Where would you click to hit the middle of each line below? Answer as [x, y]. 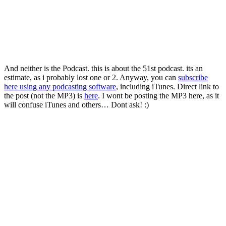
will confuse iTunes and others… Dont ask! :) [76, 104]
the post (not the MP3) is [44, 95]
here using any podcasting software [60, 86]
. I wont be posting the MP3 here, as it [158, 95]
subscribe [193, 77]
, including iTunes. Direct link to [167, 86]
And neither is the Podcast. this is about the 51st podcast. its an [103, 68]
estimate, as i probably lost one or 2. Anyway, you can [91, 77]
